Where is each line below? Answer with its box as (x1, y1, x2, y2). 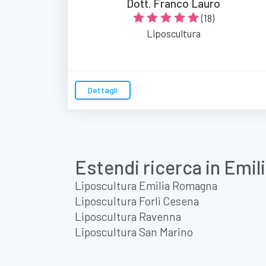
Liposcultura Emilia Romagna (75, 178, 217, 192)
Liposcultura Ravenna (75, 209, 181, 223)
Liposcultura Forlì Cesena (75, 194, 199, 208)
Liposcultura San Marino (75, 224, 193, 239)
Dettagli (88, 84, 118, 95)
